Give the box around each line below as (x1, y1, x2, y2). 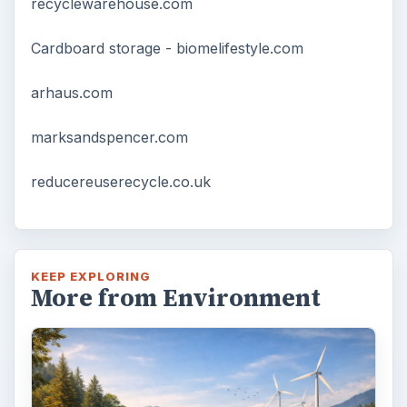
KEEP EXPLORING (30, 268, 152, 283)
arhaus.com (30, 83, 113, 102)
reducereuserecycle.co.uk (30, 172, 211, 191)
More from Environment (30, 281, 321, 314)
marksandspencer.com (30, 127, 188, 146)
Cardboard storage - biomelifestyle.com (30, 38, 303, 57)
